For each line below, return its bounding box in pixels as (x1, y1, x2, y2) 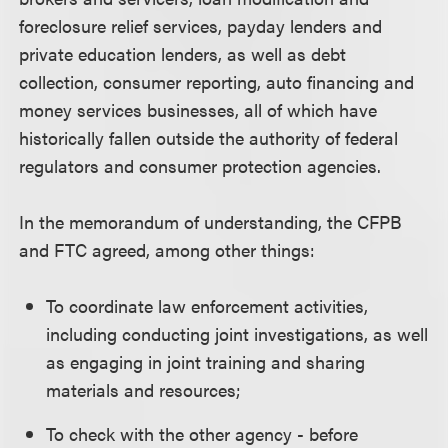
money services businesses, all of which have (19, 97, 378, 122)
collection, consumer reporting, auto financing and (19, 69, 415, 94)
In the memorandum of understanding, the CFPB (19, 209, 403, 234)
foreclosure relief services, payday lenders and (19, 13, 383, 38)
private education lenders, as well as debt (19, 41, 347, 66)
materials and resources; (46, 377, 242, 402)
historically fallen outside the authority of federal (19, 125, 399, 150)
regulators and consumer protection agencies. (19, 153, 382, 178)
